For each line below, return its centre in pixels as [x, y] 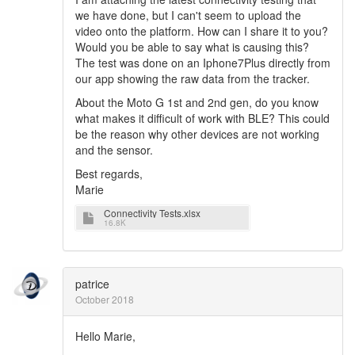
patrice [92, 284]
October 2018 [105, 299]
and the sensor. [114, 150]
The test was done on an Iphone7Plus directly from [203, 63]
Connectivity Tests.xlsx [152, 213]
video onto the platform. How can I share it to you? [202, 31]
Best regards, [109, 174]
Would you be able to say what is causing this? [192, 47]
